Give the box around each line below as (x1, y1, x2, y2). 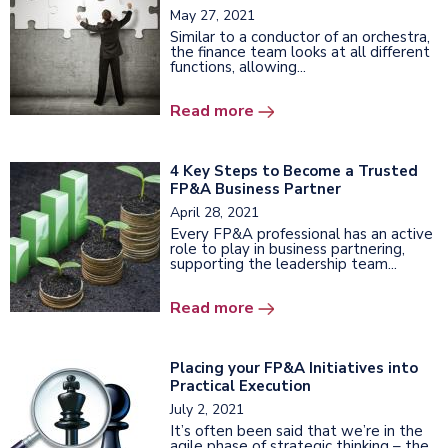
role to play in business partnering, (170, 239, 405, 260)
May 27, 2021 (170, 6, 255, 26)
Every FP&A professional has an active (170, 224, 433, 245)
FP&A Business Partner (170, 179, 341, 200)
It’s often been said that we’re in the (170, 421, 423, 442)
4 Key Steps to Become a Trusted (170, 161, 418, 182)
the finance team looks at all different (170, 42, 430, 63)
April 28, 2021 (170, 203, 259, 223)
